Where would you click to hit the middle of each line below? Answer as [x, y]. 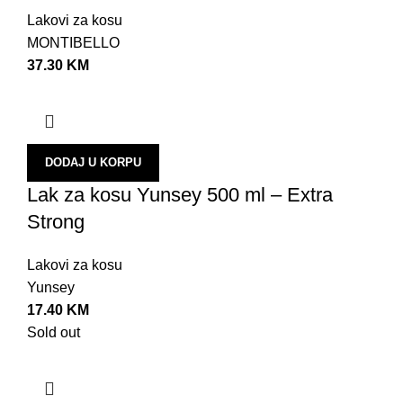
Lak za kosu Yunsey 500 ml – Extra [180, 194]
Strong [56, 221]
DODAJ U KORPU [93, 162]
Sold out [54, 332]
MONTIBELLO [73, 42]
